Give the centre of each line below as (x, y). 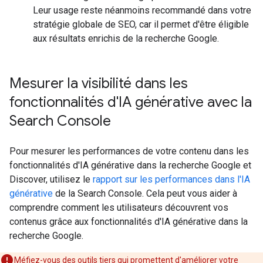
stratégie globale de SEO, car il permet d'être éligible (141, 24)
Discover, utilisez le (51, 179)
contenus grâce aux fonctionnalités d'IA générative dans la (129, 222)
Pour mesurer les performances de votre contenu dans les (129, 151)
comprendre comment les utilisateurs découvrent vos (119, 208)
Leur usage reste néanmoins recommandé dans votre (142, 10)
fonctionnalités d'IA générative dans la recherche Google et (130, 165)
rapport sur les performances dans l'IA (171, 179)
